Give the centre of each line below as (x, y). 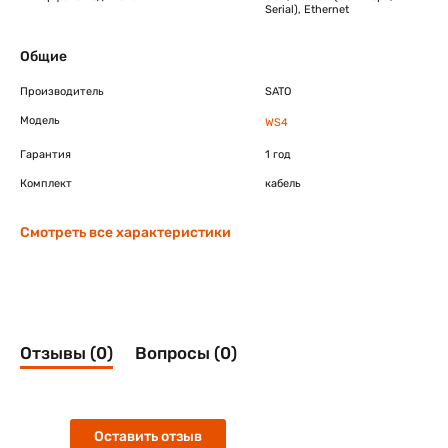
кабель (283, 183)
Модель (40, 120)
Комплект (46, 183)
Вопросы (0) (186, 353)
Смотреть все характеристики (125, 232)
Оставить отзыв (148, 436)
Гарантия (45, 154)
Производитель (62, 91)
